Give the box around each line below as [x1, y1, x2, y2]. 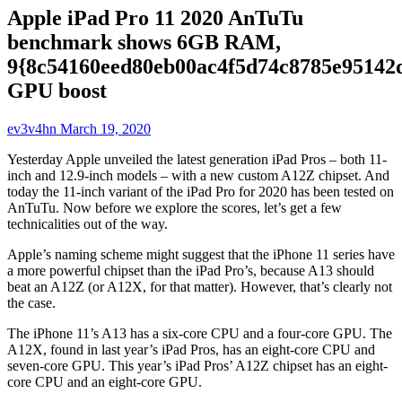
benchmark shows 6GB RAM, [7, 30, 281, 54]
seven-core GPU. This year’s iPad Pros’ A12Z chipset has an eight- [7, 357, 388, 373]
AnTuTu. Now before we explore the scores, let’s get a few [7, 199, 342, 215]
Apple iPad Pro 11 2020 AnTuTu [7, 5, 303, 30]
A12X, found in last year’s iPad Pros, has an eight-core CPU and [7, 341, 375, 357]
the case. [7, 294, 56, 310]
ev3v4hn [7, 120, 60, 136]
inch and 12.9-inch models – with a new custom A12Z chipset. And [7, 167, 389, 183]
